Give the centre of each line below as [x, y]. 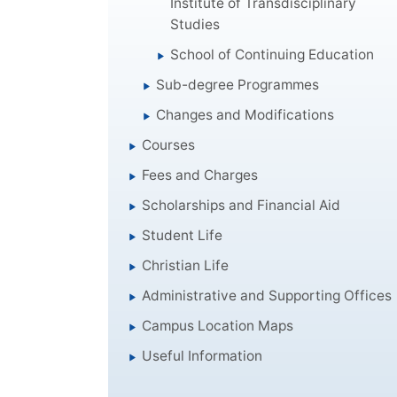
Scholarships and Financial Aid [241, 205]
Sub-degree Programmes [238, 84]
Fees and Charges [200, 175]
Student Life [183, 235]
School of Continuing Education [272, 54]
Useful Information [202, 355]
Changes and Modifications [245, 114]
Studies [195, 24]
